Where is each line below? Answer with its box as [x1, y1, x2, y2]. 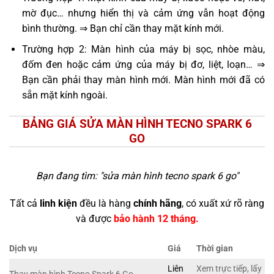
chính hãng [133, 198, 182, 210]
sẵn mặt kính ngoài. [21, 89, 108, 102]
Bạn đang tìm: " [35, 169, 102, 182]
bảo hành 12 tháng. [113, 213, 199, 225]
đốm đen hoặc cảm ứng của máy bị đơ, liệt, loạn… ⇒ [21, 59, 265, 71]
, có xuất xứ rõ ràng [182, 198, 264, 210]
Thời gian [196, 243, 234, 254]
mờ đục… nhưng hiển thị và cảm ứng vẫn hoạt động [21, 7, 265, 19]
